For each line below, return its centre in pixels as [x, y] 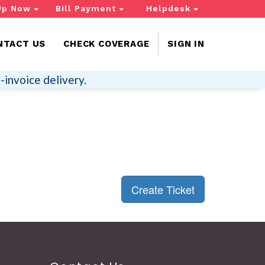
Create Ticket [163, 189]
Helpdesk [170, 9]
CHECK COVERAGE [106, 44]
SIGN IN [186, 44]
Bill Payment [87, 9]
